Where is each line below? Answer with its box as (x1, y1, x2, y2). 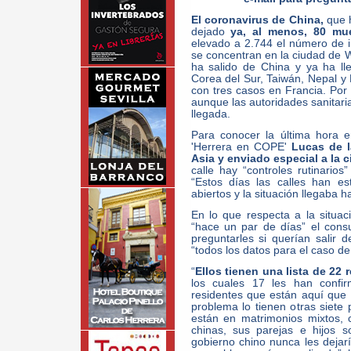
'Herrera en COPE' (190, 141, 292, 153)
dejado (190, 26, 231, 38)
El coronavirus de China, (190, 14, 324, 26)
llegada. (190, 108, 230, 120)
